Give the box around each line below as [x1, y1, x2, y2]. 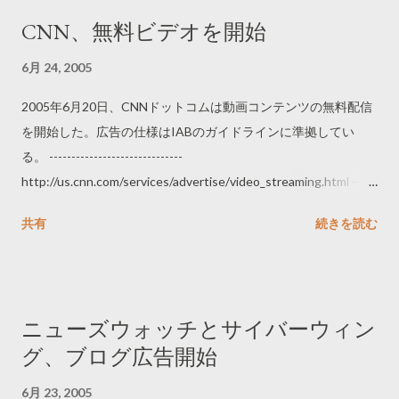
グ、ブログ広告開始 [21, 343, 217, 370]
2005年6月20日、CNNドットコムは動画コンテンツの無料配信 [21, 99, 372, 114]
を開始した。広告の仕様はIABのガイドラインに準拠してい [21, 124, 354, 139]
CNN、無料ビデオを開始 [21, 18, 266, 45]
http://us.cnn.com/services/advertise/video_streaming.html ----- [21, 174, 374, 189]
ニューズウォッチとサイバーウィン [21, 315, 376, 343]
